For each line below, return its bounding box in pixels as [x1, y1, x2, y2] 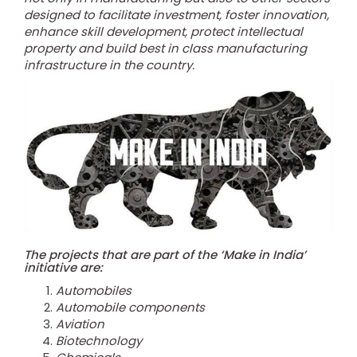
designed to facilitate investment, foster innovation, [24, 6, 329, 23]
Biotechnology [56, 332, 142, 350]
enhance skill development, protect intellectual [24, 23, 303, 40]
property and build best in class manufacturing [24, 40, 307, 57]
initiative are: [24, 259, 103, 277]
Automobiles [56, 282, 131, 300]
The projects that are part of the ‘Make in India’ [24, 246, 306, 264]
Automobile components [56, 299, 205, 316]
